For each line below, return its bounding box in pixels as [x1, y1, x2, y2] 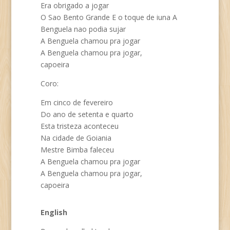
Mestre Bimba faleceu [40, 145, 114, 155]
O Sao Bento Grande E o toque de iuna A [40, 12, 177, 22]
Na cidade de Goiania [40, 133, 111, 143]
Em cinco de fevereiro [40, 98, 113, 107]
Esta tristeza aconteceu [40, 121, 119, 131]
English [40, 207, 67, 217]
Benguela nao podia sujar [40, 24, 126, 34]
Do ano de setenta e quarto [40, 109, 133, 119]
